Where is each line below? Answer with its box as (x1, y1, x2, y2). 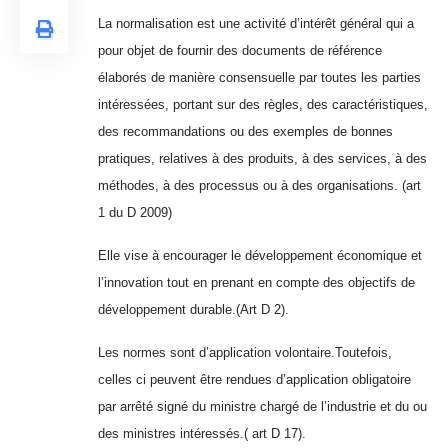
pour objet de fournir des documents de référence (98, 43, 382, 59)
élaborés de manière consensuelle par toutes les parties (98, 70, 421, 86)
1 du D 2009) (98, 205, 172, 221)
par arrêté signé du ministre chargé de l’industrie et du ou (98, 399, 427, 415)
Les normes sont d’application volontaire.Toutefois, (98, 345, 392, 361)
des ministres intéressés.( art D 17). (98, 426, 306, 442)
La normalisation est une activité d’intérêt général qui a (98, 16, 414, 32)
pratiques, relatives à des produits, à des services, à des (98, 151, 427, 167)
